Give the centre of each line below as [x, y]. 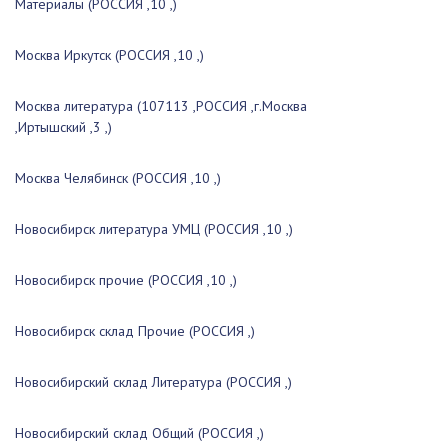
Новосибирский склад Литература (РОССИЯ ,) [153, 382]
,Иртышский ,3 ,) [63, 127]
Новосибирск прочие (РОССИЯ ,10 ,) [126, 280]
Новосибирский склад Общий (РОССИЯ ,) [139, 433]
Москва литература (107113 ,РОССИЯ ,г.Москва [161, 106]
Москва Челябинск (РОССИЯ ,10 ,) [118, 178]
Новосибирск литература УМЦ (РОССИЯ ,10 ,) [154, 229]
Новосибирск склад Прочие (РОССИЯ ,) [135, 331]
